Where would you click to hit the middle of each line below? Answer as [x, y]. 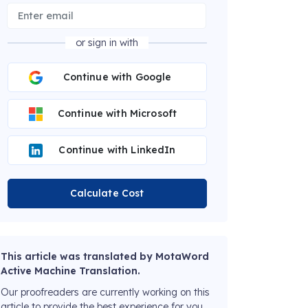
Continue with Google [117, 77]
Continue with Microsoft [117, 114]
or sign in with [107, 43]
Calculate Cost [107, 194]
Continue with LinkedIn [117, 150]
